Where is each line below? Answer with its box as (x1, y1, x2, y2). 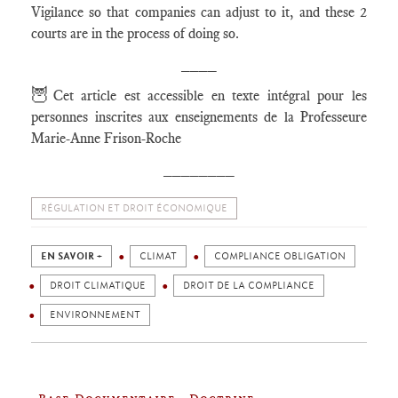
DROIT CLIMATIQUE (50, 280, 146, 291)
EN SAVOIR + (41, 251, 102, 262)
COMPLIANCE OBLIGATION (214, 251, 346, 262)
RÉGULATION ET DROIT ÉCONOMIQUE (41, 203, 227, 214)
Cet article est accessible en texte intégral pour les (52, 87, 368, 104)
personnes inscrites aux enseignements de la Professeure (31, 108, 367, 125)
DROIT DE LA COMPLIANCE (183, 280, 314, 291)
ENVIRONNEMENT (50, 309, 140, 321)
